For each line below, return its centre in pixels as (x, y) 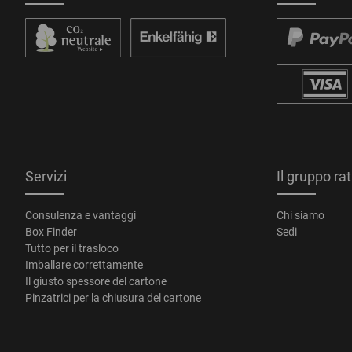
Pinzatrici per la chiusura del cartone (113, 297)
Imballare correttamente (84, 264)
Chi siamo (301, 215)
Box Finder (51, 231)
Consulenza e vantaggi (81, 215)
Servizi (46, 176)
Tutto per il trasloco (72, 248)
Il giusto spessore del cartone (96, 281)
